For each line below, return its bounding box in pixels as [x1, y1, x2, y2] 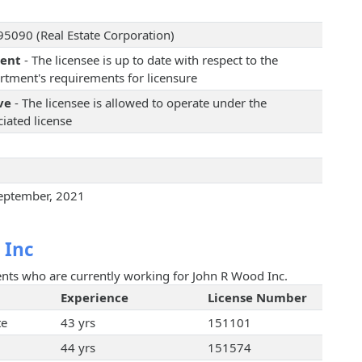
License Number [207, 289, 307, 306]
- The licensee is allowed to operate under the [11, 95, 267, 112]
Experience [60, 289, 128, 306]
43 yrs [60, 314, 95, 331]
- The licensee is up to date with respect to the [20, 52, 278, 69]
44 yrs [60, 339, 95, 356]
